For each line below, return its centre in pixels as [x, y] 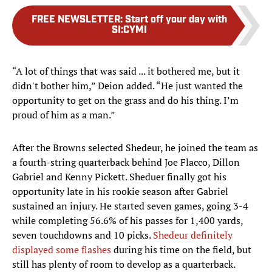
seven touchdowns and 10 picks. [83, 235]
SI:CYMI [129, 31]
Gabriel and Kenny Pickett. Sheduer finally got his [119, 177]
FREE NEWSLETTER [76, 20]
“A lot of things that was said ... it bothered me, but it [126, 71]
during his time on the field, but [182, 250]
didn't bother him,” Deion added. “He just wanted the [127, 86]
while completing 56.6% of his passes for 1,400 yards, [127, 221]
